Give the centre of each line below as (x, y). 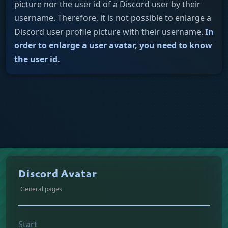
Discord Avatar (58, 174)
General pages (41, 189)
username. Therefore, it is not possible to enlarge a (113, 18)
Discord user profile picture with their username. (110, 31)
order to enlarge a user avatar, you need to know (113, 45)
